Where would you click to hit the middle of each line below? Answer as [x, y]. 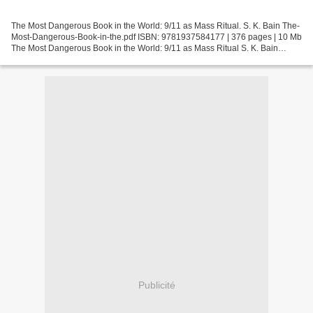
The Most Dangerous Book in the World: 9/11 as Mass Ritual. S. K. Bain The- [155, 26]
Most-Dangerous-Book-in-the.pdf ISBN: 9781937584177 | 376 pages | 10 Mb [156, 37]
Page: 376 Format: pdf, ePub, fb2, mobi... [88, 59]
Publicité [156, 285]
